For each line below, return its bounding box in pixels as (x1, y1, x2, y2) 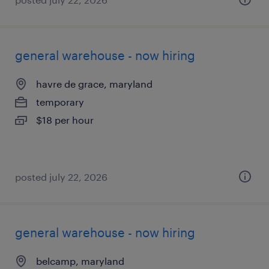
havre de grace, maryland (36, 78, 153, 89)
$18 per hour (36, 114, 94, 125)
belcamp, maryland (36, 255, 124, 267)
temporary (36, 96, 84, 107)
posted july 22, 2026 (15, 171, 107, 183)
